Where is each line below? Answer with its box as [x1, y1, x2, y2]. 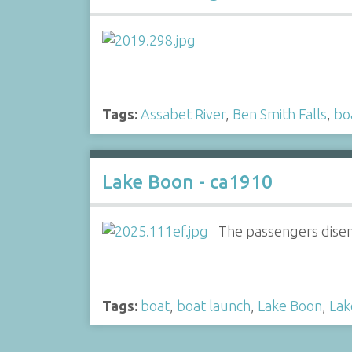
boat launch [176, 297, 251, 313]
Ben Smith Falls [232, 106, 327, 122]
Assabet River [140, 106, 225, 122]
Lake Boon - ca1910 [101, 171, 273, 193]
